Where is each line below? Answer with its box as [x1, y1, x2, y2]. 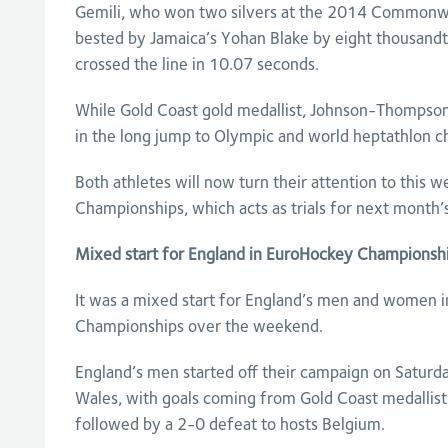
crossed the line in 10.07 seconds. [74, 54, 319, 75]
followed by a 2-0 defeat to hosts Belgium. [74, 414, 385, 435]
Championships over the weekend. [74, 316, 323, 337]
